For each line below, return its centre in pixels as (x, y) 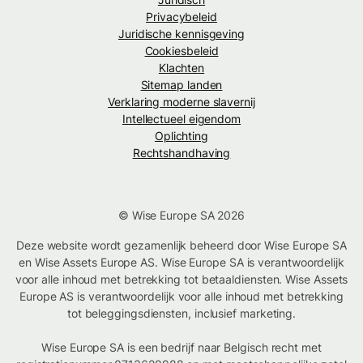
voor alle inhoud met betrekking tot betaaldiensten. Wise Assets (181, 279)
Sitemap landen (181, 84)
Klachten (181, 67)
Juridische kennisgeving (181, 33)
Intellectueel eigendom (181, 118)
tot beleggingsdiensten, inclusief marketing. (181, 313)
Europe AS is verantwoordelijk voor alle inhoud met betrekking (181, 296)
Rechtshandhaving (181, 152)
